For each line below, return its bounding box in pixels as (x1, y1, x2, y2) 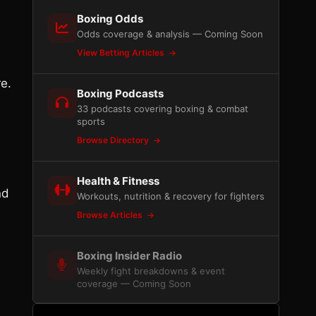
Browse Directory (77, 135, 151, 145)
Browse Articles (77, 209, 145, 220)
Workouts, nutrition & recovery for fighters (77, 190, 265, 202)
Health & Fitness (77, 174, 159, 188)
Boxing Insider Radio (77, 249, 182, 262)
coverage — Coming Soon (77, 278, 191, 289)
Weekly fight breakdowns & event (77, 265, 225, 276)
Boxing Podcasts (77, 87, 164, 100)
